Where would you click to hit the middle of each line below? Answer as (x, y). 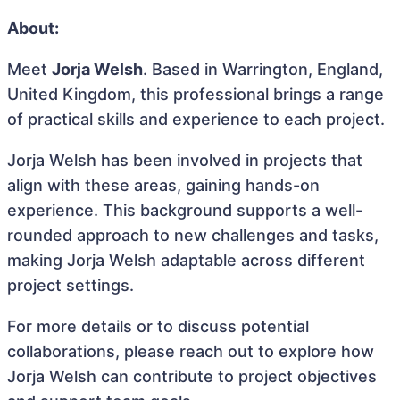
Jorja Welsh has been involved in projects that (185, 160)
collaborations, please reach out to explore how (191, 351)
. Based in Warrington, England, (263, 69)
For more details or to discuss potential (158, 326)
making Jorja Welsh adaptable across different (186, 260)
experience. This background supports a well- (185, 210)
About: (33, 28)
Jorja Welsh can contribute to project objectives (192, 376)
